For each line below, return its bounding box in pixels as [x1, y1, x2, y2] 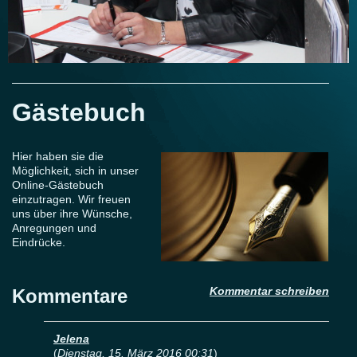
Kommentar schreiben [210, 284, 329, 298]
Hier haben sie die [12, 150, 104, 163]
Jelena [53, 332, 89, 346]
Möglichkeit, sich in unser [12, 164, 139, 178]
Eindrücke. [12, 236, 65, 249]
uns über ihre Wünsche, [12, 207, 132, 221]
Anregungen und [12, 222, 96, 235]
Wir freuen [75, 193, 131, 206]
